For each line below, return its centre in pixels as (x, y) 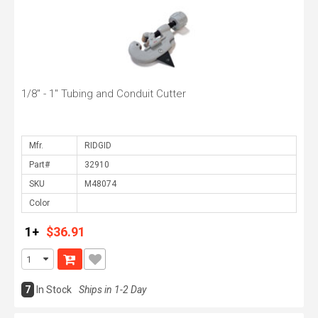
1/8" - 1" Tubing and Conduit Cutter (104, 94)
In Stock (54, 290)
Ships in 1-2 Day (113, 290)
